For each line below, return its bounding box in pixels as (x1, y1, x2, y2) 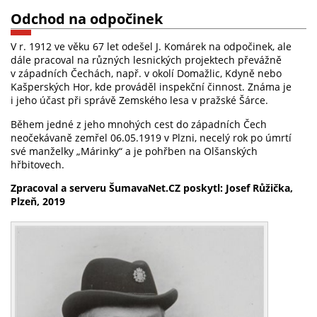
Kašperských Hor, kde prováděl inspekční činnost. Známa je (11, 80, 292, 94)
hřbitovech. (11, 157, 64, 171)
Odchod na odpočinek (11, 8, 163, 29)
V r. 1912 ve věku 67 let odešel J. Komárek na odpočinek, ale (11, 40, 292, 54)
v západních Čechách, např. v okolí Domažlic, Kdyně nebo (11, 67, 282, 81)
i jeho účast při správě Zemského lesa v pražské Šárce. (11, 93, 268, 108)
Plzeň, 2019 (11, 195, 65, 209)
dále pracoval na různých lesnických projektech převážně (11, 53, 282, 67)
